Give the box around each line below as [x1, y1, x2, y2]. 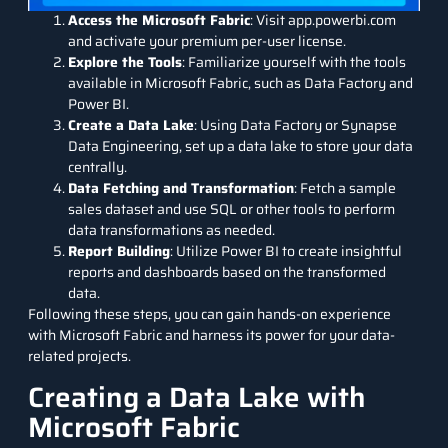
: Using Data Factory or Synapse [194, 114, 397, 137]
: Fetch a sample [294, 177, 396, 200]
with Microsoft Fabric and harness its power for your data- [28, 324, 395, 347]
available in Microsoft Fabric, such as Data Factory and [68, 72, 413, 95]
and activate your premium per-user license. [68, 30, 346, 53]
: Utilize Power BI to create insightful [170, 240, 402, 263]
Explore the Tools [68, 51, 182, 74]
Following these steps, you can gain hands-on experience [28, 303, 391, 326]
